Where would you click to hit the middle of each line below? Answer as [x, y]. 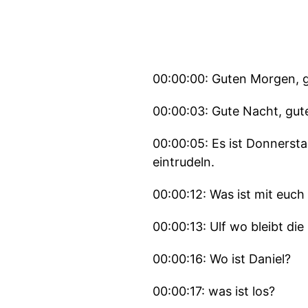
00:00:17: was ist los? [214, 291]
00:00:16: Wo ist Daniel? [222, 259]
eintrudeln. [184, 162]
